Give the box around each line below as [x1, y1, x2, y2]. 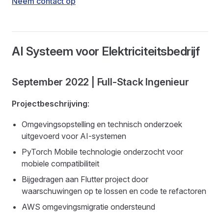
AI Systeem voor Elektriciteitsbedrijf [12, 44, 200, 58]
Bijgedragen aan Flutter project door [22, 174, 148, 184]
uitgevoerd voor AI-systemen [22, 131, 126, 141]
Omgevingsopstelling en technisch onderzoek [22, 119, 182, 129]
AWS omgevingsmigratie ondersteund [22, 202, 155, 212]
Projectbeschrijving [12, 99, 87, 109]
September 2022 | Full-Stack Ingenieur [12, 76, 189, 88]
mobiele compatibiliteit [22, 159, 99, 168]
